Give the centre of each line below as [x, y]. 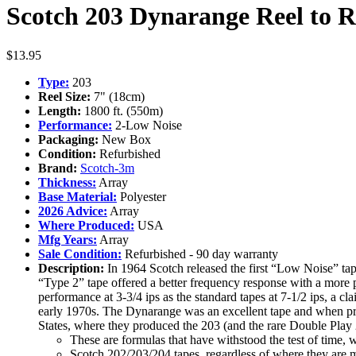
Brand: [58, 168]
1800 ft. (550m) [122, 110]
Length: [60, 110]
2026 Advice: [73, 211]
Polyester [141, 196]
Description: [71, 268]
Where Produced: [86, 225]
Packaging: [68, 139]
